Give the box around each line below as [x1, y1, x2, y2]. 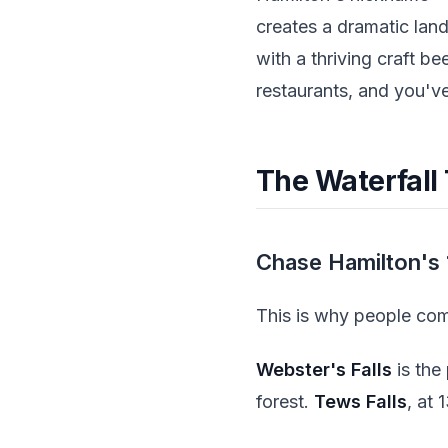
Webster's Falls [256, 359, 392, 381]
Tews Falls [314, 391, 407, 413]
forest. [256, 391, 314, 413]
